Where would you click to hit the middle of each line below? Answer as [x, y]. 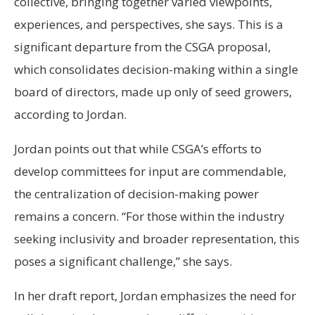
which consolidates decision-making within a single [156, 69]
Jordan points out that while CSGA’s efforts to [138, 148]
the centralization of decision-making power [136, 193]
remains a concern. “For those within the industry [149, 216]
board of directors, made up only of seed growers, [153, 91]
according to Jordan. [72, 114]
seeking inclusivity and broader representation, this [157, 238]
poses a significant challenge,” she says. [123, 261]
